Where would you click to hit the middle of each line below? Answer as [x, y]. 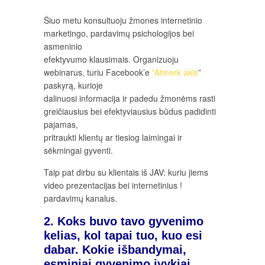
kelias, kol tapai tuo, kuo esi [123, 235]
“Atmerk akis [175, 72]
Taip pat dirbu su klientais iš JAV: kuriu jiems [126, 172]
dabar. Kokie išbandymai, [115, 249]
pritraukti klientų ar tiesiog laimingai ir [113, 138]
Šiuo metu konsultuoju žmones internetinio [123, 20]
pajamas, [61, 125]
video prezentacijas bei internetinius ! [113, 185]
